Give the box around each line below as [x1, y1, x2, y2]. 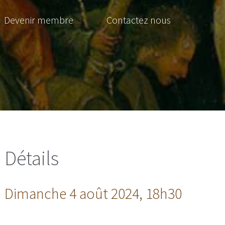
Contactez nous [106, 14, 171, 26]
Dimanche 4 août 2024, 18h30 [5, 183, 182, 203]
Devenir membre [4, 14, 73, 26]
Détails [5, 146, 59, 171]
